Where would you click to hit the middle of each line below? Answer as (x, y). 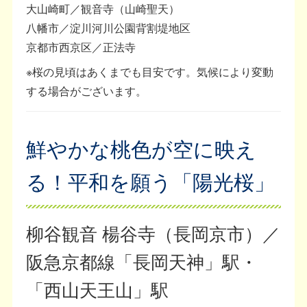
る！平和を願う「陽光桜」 (151, 182)
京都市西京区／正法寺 (81, 47)
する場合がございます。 (87, 91)
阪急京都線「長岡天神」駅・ (142, 261)
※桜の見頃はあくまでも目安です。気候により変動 (150, 72)
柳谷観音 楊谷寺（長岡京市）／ (153, 233)
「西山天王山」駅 (98, 289)
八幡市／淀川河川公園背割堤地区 (109, 28)
